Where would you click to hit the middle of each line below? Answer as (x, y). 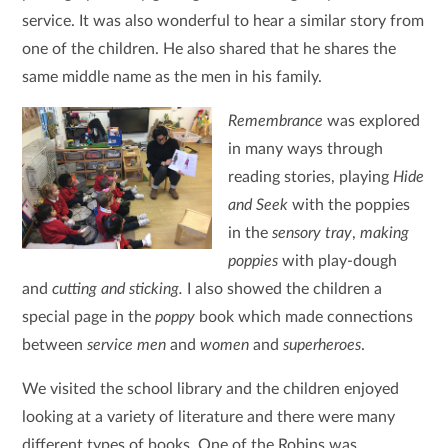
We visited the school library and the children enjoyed (211, 389)
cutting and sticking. (120, 289)
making (384, 233)
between (55, 345)
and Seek (257, 205)
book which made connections (304, 317)
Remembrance (277, 121)
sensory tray (311, 233)
